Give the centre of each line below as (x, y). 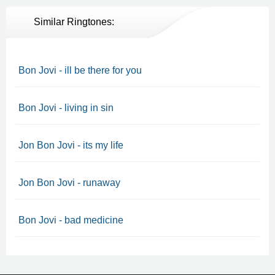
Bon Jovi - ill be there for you (80, 70)
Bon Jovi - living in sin (66, 108)
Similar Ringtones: (74, 22)
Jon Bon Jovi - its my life (71, 145)
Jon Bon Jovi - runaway (69, 183)
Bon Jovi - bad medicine (71, 220)
